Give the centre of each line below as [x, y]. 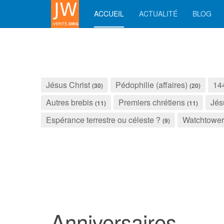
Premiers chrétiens [152, 102]
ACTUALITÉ [158, 13]
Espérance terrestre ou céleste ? [103, 120]
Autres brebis [69, 102]
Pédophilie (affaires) [151, 85]
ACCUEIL [109, 13]
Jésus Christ [68, 85]
